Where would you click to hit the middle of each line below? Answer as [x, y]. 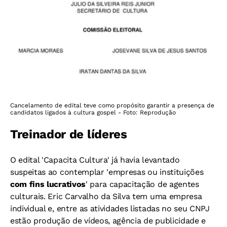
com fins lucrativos [48, 184]
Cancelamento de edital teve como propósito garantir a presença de [112, 106]
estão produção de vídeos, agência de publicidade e [108, 221]
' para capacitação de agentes [142, 184]
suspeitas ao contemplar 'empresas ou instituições [107, 172]
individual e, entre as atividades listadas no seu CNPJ [110, 209]
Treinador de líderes [69, 135]
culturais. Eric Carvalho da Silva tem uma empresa [106, 197]
